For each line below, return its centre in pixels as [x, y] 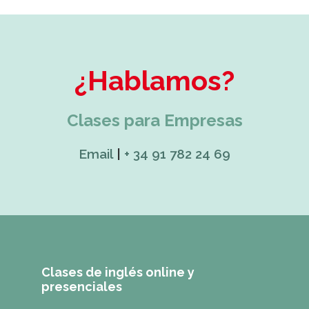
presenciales [82, 287]
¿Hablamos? [154, 80]
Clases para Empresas [154, 120]
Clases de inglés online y [118, 272]
